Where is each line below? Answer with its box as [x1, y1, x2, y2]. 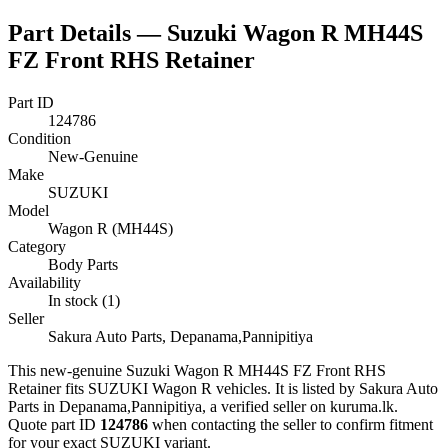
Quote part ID [8, 415, 100, 433]
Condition [8, 129, 71, 147]
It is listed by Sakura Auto [271, 379, 438, 397]
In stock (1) [48, 291, 120, 309]
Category [8, 237, 66, 255]
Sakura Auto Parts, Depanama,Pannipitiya [48, 327, 313, 345]
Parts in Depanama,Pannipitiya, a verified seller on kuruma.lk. [8, 397, 398, 415]
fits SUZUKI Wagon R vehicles [61, 379, 267, 397]
